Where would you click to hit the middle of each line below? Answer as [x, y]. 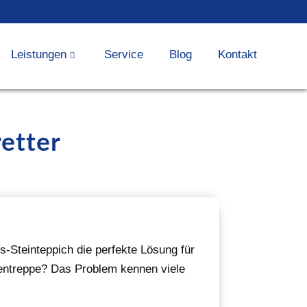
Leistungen [38, 54]
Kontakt [237, 54]
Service [124, 54]
